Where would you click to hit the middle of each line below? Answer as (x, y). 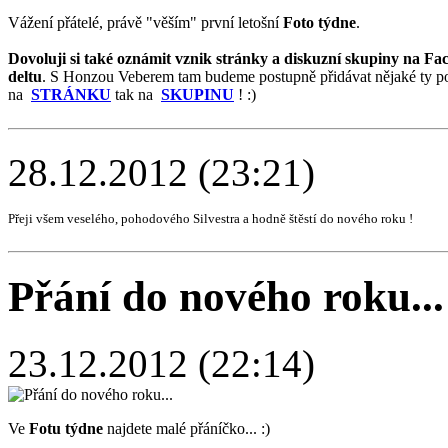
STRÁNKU (71, 94)
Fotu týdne (66, 429)
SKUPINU (197, 94)
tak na (136, 94)
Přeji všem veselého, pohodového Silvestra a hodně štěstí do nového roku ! (210, 218)
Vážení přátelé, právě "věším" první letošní (145, 22)
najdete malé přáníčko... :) (186, 429)
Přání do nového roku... (226, 297)
